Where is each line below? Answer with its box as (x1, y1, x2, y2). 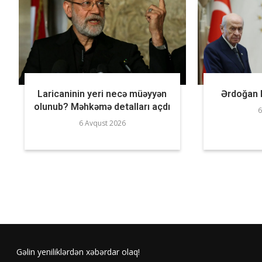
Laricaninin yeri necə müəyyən (37, 88, 167, 99)
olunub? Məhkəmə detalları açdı (34, 101, 171, 112)
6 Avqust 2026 (78, 118, 126, 128)
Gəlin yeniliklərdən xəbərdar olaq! (16, 246, 140, 258)
